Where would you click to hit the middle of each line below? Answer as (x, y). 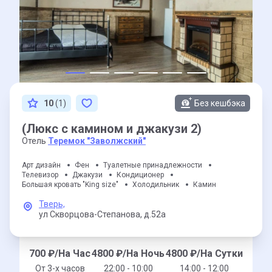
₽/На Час (68, 253)
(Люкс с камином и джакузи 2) (112, 129)
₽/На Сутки (215, 253)
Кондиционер (140, 175)
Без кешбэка (220, 103)
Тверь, (52, 204)
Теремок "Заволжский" (97, 141)
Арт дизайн (41, 165)
